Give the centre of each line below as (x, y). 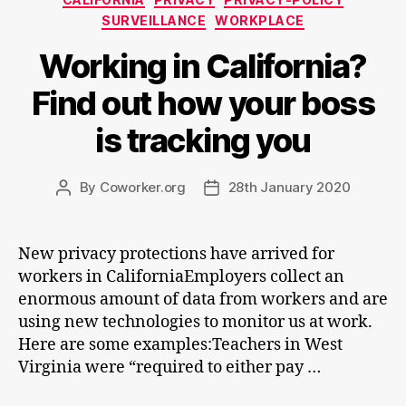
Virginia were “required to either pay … (169, 367)
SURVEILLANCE (154, 20)
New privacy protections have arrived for (176, 254)
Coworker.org (142, 187)
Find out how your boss (203, 103)
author (83, 208)
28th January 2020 (289, 187)
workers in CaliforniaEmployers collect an (181, 276)
